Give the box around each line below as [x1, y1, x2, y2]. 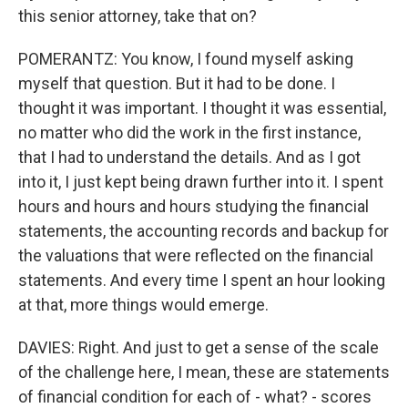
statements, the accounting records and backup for [18, 221, 389, 240]
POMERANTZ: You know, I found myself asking [18, 49, 353, 68]
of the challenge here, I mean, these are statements [18, 362, 390, 382]
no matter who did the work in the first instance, [18, 123, 361, 142]
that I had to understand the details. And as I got [18, 148, 361, 167]
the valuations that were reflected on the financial [18, 246, 373, 265]
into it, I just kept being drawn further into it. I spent [18, 172, 383, 191]
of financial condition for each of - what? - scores [18, 387, 372, 406]
